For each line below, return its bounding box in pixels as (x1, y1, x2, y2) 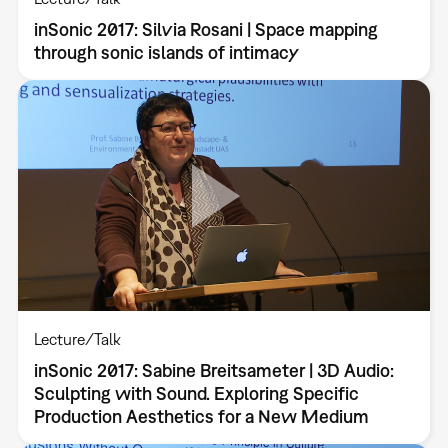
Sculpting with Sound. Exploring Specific (33, 383, 359, 405)
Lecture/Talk (33, 330, 121, 349)
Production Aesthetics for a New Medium (33, 406, 369, 428)
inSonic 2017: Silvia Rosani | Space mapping (33, 18, 378, 40)
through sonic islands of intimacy (33, 41, 299, 63)
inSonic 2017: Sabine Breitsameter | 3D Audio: (33, 360, 394, 382)
